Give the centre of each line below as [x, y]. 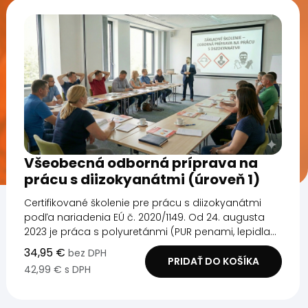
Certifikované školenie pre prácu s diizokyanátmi [143, 202]
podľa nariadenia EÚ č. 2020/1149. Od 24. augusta [145, 217]
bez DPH [88, 253]
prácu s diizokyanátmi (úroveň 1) [142, 179]
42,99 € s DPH [58, 269]
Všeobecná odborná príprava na [141, 163]
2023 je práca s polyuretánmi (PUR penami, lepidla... [151, 231]
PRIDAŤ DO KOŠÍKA [213, 261]
